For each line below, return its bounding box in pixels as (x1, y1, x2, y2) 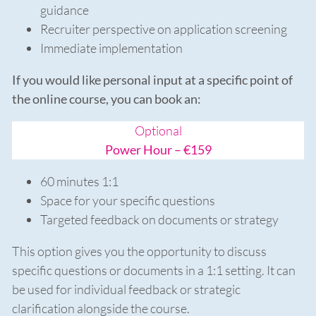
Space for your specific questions (40, 193, 215, 209)
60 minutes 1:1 (40, 174, 119, 190)
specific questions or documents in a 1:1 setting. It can (12, 262, 296, 279)
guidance (40, 2, 89, 18)
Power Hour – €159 (104, 142, 212, 158)
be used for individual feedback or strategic (12, 281, 241, 298)
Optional (134, 123, 182, 139)
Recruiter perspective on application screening (40, 21, 287, 37)
